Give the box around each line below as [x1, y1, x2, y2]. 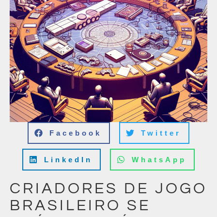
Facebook [49, 129, 102, 137]
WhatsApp [132, 155, 186, 164]
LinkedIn [44, 155, 93, 164]
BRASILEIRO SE [10, 198, 151, 214]
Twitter [141, 129, 181, 137]
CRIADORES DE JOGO [10, 181, 207, 197]
